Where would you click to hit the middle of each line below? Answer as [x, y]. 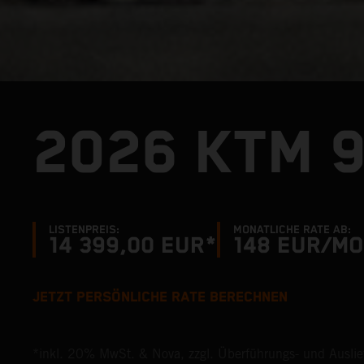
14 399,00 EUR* [133, 246]
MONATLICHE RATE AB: [292, 230]
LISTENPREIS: [84, 230]
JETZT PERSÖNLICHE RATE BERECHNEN [160, 297]
